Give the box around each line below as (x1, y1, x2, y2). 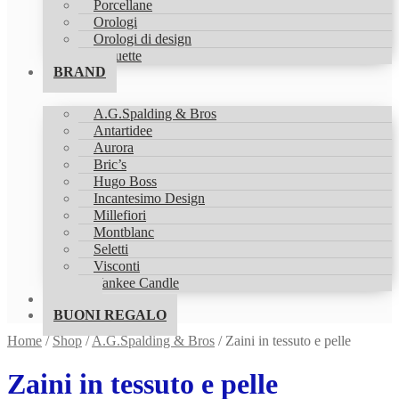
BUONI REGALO (53, 307, 167, 322)
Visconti (94, 258, 140, 273)
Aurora (94, 140, 134, 155)
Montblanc (94, 224, 154, 240)
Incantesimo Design (94, 191, 205, 206)
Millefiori (94, 208, 146, 223)
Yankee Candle (94, 275, 179, 290)
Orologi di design (94, 31, 191, 46)
